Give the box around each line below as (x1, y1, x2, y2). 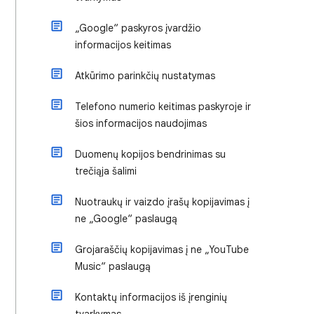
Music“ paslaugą (75, 260, 151, 273)
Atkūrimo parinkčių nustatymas (75, 69, 215, 82)
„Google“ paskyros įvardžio (75, 22, 201, 34)
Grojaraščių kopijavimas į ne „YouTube (75, 243, 249, 256)
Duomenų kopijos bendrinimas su (75, 148, 226, 161)
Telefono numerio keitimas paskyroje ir (75, 100, 251, 113)
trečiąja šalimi (75, 165, 137, 177)
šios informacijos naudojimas (75, 117, 207, 130)
